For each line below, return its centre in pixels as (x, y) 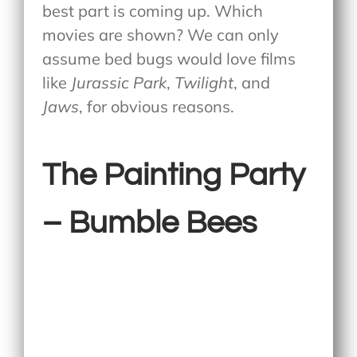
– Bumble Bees (150, 222)
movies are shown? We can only (161, 35)
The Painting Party (174, 175)
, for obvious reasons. (157, 107)
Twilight (204, 83)
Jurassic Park (119, 83)
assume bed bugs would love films (169, 59)
